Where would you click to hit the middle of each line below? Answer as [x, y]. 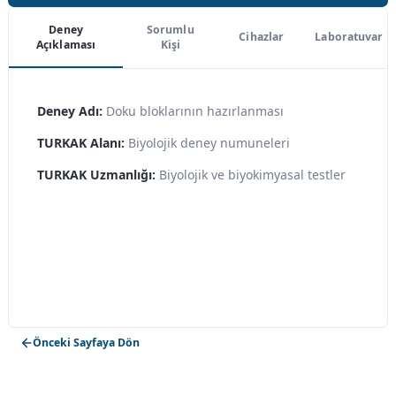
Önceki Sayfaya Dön [86, 343]
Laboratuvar [349, 37]
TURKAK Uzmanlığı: [96, 174]
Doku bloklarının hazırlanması [194, 110]
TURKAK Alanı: [80, 142]
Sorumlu [170, 29]
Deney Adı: [69, 110]
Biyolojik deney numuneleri [209, 142]
